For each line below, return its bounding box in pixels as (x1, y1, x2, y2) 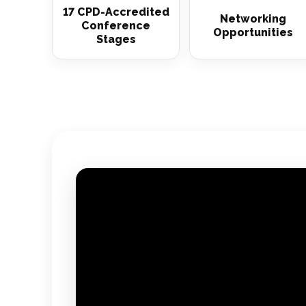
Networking (220, 12, 286, 25)
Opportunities (213, 26, 293, 39)
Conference (81, 19, 150, 32)
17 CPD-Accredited (62, 5, 169, 18)
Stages (96, 33, 136, 46)
